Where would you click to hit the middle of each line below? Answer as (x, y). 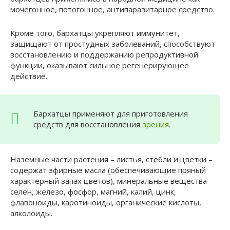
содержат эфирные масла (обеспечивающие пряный (108, 170)
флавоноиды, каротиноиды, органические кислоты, (106, 202)
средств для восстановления (88, 124)
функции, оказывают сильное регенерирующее (100, 65)
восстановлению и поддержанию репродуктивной (104, 54)
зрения (156, 124)
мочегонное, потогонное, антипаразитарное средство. (112, 9)
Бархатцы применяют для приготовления (111, 113)
